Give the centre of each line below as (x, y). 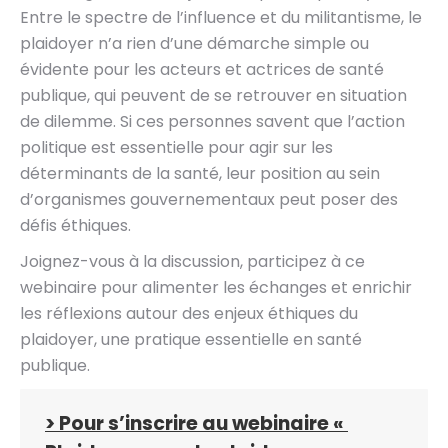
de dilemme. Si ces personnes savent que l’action (212, 121)
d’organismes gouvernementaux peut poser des (209, 199)
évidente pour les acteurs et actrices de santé (202, 69)
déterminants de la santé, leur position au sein (200, 173)
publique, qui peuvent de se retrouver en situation (213, 95)
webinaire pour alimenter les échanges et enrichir (216, 287)
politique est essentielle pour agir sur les (176, 147)
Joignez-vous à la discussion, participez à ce (192, 261)
